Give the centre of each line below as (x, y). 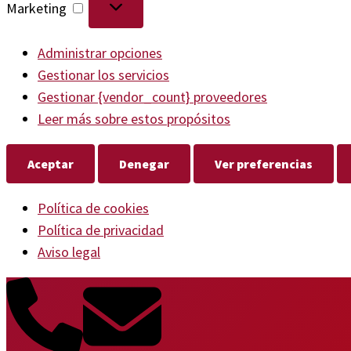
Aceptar (51, 163)
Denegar (144, 163)
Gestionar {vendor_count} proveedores (152, 96)
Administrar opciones (100, 52)
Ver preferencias (264, 163)
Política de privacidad (101, 230)
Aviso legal (69, 251)
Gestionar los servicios (103, 74)
